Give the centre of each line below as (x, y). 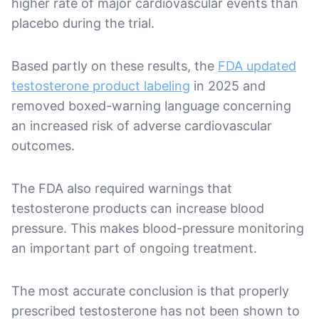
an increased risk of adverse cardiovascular (142, 125)
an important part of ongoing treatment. (134, 248)
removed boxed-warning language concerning (151, 105)
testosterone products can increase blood (138, 208)
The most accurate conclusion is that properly (150, 291)
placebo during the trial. (83, 23)
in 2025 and (228, 85)
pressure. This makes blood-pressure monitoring (158, 228)
